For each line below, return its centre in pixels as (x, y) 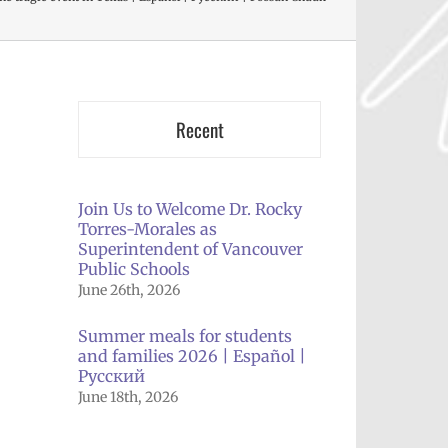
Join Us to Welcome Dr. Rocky (190, 209)
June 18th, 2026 (128, 397)
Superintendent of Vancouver (190, 249)
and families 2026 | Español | (192, 356)
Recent (199, 129)
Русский (111, 376)
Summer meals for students (185, 336)
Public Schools (134, 269)
